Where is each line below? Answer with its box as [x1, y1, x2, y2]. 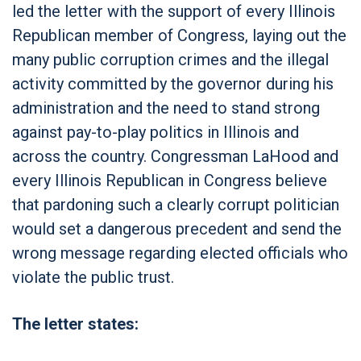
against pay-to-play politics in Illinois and [12, 122, 299, 142]
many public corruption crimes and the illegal [12, 49, 329, 69]
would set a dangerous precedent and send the [12, 218, 342, 239]
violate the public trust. [12, 267, 178, 287]
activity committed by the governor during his [12, 73, 334, 93]
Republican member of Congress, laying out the [12, 25, 346, 45]
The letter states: [12, 313, 139, 334]
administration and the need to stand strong [12, 98, 320, 118]
